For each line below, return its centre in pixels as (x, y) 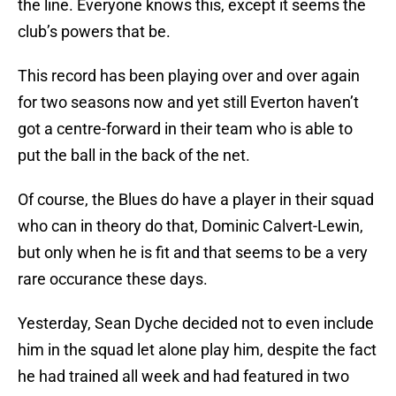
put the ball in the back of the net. (134, 156)
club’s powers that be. (94, 32)
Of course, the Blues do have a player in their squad (196, 200)
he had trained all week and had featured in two (183, 377)
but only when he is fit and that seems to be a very (193, 253)
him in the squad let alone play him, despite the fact (197, 350)
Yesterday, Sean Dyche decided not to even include (196, 324)
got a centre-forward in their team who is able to (185, 129)
